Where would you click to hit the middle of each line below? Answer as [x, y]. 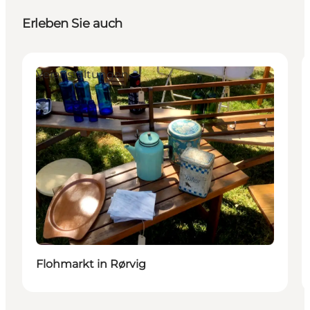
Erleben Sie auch [72, 23]
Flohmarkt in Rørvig [91, 264]
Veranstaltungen [82, 74]
